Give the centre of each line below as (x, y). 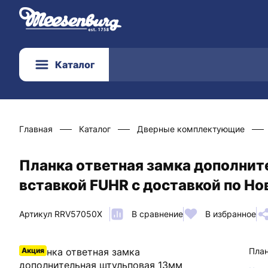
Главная (36, 129)
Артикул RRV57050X (61, 214)
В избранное (231, 214)
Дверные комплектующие (191, 129)
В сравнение (157, 214)
